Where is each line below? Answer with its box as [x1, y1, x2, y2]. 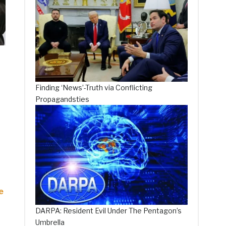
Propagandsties [35, 94, 90, 103]
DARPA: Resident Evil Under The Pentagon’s [35, 206, 182, 215]
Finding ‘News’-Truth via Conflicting [35, 83, 153, 92]
